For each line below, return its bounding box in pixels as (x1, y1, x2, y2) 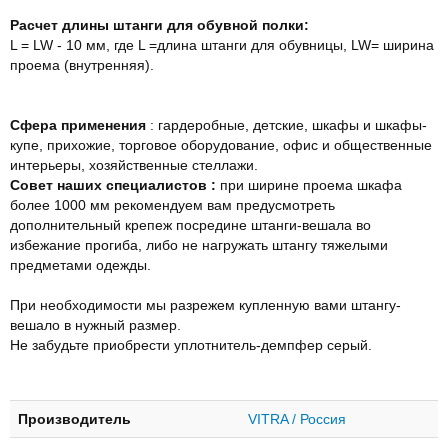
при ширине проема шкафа (216, 176, 402, 193)
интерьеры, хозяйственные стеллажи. (10, 156, 258, 173)
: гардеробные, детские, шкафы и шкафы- (146, 116, 427, 133)
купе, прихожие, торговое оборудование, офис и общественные (10, 136, 432, 153)
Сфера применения (10, 116, 146, 133)
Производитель (18, 410, 131, 427)
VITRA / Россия (248, 410, 346, 427)
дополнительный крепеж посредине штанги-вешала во (10, 216, 371, 233)
